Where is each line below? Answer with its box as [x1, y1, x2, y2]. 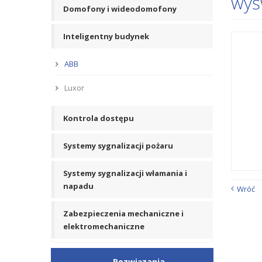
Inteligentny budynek [63, 31, 149, 42]
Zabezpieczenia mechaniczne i [63, 208, 184, 219]
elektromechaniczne [63, 221, 144, 232]
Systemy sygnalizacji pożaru [63, 140, 173, 151]
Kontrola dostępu [63, 113, 134, 123]
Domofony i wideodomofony [63, 4, 177, 14]
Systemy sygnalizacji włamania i [63, 168, 187, 178]
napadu [63, 181, 94, 191]
